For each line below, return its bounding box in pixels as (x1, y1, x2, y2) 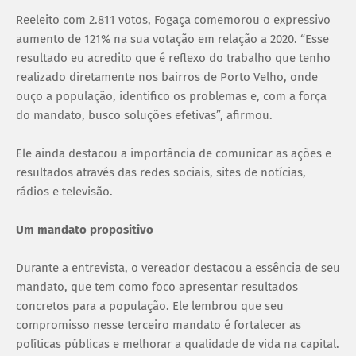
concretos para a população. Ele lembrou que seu (16, 298, 284, 313)
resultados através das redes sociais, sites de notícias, (16, 164, 306, 180)
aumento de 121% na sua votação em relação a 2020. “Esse (16, 31, 329, 46)
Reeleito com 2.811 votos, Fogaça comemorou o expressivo (16, 12, 331, 27)
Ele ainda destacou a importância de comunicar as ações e (16, 145, 331, 161)
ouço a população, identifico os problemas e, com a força (16, 88, 327, 103)
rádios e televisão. (16, 184, 113, 199)
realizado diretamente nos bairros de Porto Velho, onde (16, 69, 318, 84)
